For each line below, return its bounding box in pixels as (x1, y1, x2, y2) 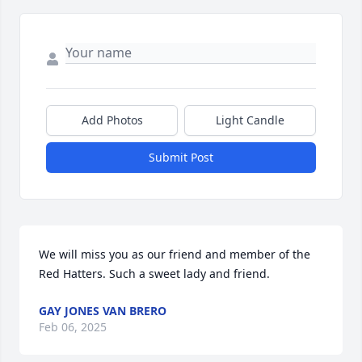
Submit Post (149, 149, 213, 165)
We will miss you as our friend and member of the (39, 246, 310, 262)
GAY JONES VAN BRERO (39, 302, 166, 318)
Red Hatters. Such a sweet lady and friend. (39, 265, 270, 281)
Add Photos (81, 112, 143, 128)
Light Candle (216, 112, 284, 128)
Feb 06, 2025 (39, 318, 107, 335)
